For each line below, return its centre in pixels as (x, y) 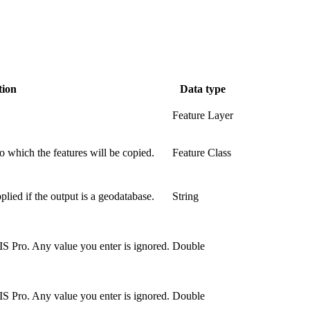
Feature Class (202, 152)
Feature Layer (203, 115)
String (185, 196)
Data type (203, 89)
